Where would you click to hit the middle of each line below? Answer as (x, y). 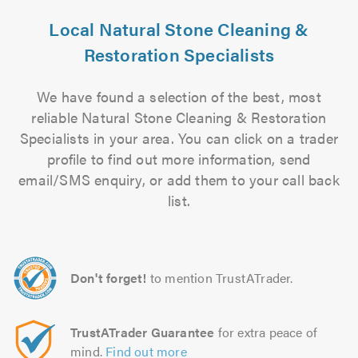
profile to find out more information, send (179, 159)
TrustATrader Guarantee (143, 332)
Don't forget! (109, 278)
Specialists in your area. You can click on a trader (179, 138)
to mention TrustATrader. (221, 278)
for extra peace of (266, 332)
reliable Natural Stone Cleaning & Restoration (179, 117)
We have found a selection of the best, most (179, 96)
